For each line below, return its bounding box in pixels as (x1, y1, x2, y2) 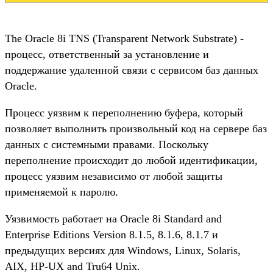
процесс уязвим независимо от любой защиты (5, 169, 222, 182)
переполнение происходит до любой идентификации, (5, 154, 258, 166)
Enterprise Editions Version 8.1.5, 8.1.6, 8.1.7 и (5, 228, 218, 241)
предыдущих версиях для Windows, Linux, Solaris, (5, 244, 241, 257)
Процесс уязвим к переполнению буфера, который (5, 106, 243, 119)
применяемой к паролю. (5, 185, 118, 198)
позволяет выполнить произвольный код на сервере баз (5, 122, 267, 135)
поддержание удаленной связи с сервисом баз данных (5, 63, 258, 76)
